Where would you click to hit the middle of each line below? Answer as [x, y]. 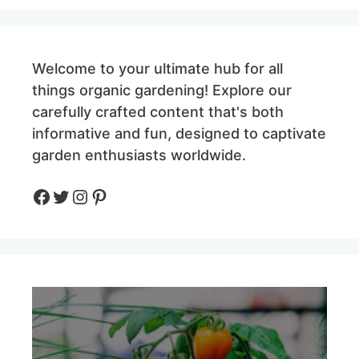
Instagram [116, 196]
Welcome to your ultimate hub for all [157, 68]
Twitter [83, 196]
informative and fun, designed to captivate [179, 133]
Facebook [76, 196]
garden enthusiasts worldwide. [139, 155]
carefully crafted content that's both [158, 111]
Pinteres [127, 196]
